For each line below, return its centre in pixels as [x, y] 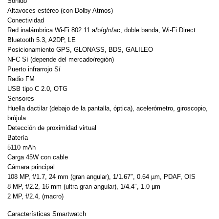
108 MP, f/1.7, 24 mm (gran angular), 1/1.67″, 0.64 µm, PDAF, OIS [101, 176]
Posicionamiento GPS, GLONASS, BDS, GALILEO [80, 49]
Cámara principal [31, 167]
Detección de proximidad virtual [52, 128]
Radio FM [21, 79]
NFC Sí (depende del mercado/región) [61, 59]
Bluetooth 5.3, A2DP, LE [42, 40]
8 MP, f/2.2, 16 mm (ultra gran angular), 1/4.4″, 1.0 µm [84, 186]
